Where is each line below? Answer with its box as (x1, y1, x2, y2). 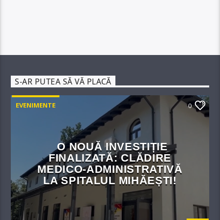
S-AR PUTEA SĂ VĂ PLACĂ (15, 76, 111, 87)
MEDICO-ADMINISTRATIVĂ (37, 163, 183, 176)
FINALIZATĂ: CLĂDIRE (49, 152, 171, 165)
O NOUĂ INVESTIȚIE (57, 140, 168, 153)
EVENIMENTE (16, 101, 56, 110)
